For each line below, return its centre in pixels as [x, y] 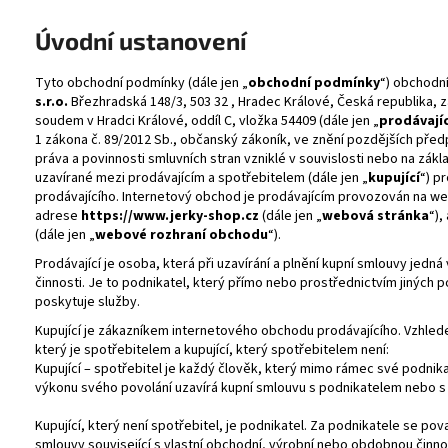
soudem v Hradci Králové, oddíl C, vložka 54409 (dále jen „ [207, 120]
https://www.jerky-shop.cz [170, 215]
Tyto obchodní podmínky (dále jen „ [141, 82]
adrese [56, 215]
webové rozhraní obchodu [181, 234]
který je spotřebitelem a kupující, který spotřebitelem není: [212, 349]
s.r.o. [51, 101]
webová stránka [375, 215]
